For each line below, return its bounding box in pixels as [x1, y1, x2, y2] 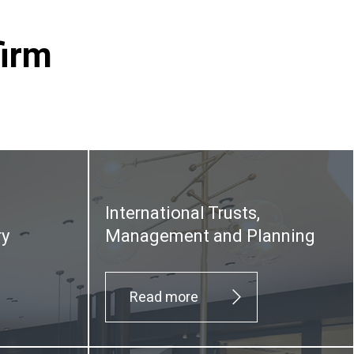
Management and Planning [105, 224, 315, 249]
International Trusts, [105, 201, 260, 226]
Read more [130, 286, 198, 308]
